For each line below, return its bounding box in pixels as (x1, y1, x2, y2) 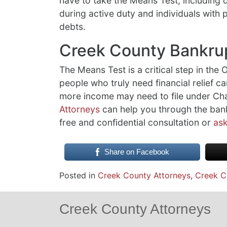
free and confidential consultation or (59, 117, 213, 128)
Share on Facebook (104, 147, 169, 156)
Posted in (59, 170, 98, 180)
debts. (59, 21, 86, 32)
